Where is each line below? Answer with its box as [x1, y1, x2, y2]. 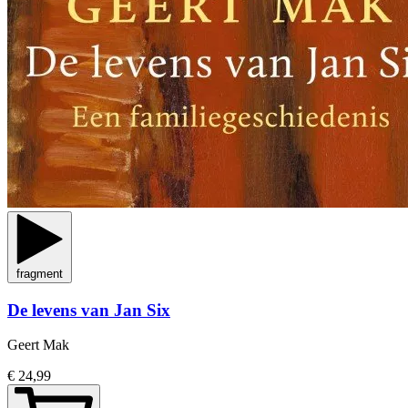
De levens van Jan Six [7, 300, 170, 320]
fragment [16, 266, 63, 280]
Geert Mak [7, 337, 69, 353]
